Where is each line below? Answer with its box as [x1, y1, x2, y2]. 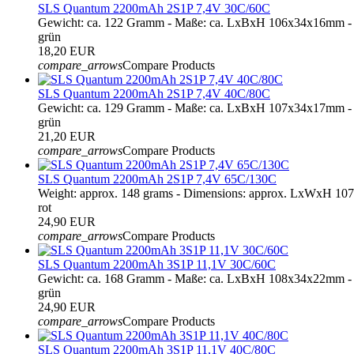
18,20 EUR [38, 43, 96, 58]
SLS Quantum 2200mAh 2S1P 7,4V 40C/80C [38, 86, 270, 100]
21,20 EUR [38, 129, 96, 143]
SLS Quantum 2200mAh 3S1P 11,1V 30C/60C [38, 257, 276, 271]
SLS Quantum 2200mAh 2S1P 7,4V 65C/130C [38, 171, 277, 186]
